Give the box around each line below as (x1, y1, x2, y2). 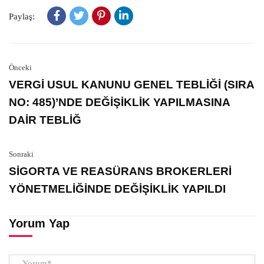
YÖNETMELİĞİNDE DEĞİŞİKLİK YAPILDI (9, 183, 226, 195)
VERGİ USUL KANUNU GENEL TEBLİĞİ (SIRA (9, 78, 254, 91)
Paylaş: (9, 12, 35, 21)
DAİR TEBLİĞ (9, 114, 81, 126)
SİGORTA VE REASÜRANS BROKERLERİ (9, 165, 232, 177)
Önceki (9, 63, 32, 72)
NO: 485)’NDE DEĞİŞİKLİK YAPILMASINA (9, 96, 230, 108)
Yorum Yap (9, 217, 70, 230)
